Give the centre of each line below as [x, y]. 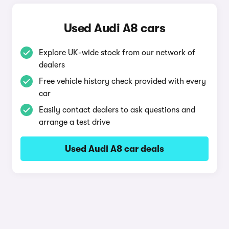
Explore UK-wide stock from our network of [117, 53]
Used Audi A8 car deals [114, 149]
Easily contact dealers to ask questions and [117, 110]
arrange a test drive [74, 122]
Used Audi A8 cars [114, 28]
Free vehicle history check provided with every [122, 81]
